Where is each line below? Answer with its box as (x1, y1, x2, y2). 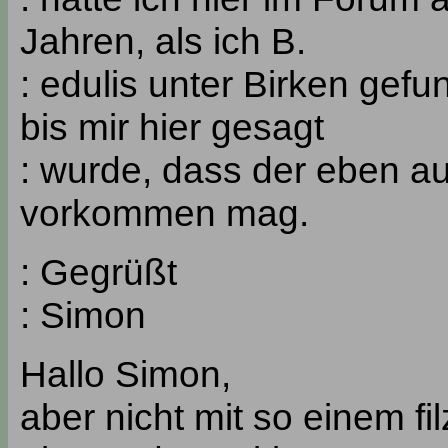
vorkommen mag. (20, 192, 309, 234)
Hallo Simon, (20, 353, 231, 395)
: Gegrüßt (20, 251, 177, 293)
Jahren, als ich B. (20, 20, 306, 62)
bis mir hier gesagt (20, 106, 324, 148)
